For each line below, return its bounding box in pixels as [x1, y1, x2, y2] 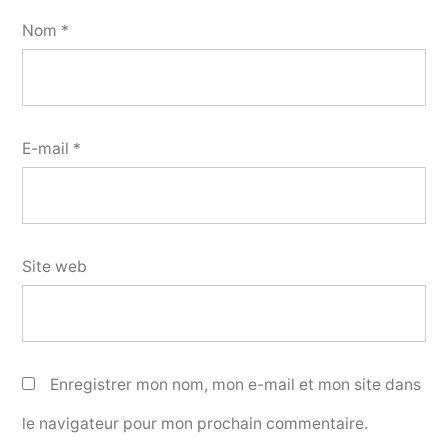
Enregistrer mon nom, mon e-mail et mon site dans [50, 374, 421, 394]
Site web [22, 257, 87, 277]
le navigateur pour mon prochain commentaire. [22, 413, 368, 433]
